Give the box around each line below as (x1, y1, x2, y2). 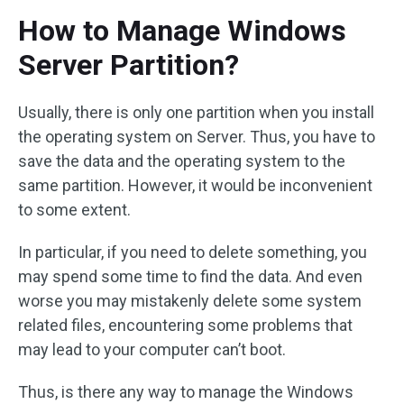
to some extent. (18, 200, 131, 219)
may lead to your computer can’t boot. (18, 340, 286, 359)
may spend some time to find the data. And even (18, 267, 363, 286)
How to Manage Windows (18, 14, 346, 48)
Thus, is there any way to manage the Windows (18, 382, 353, 401)
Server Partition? (18, 48, 239, 82)
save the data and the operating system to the (18, 151, 345, 170)
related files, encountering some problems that (18, 316, 353, 335)
